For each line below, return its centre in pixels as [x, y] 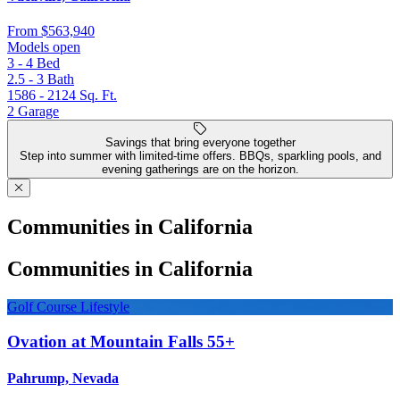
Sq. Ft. [98, 96]
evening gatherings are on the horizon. [200, 170]
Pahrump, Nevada [63, 378]
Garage [38, 112]
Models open [44, 47]
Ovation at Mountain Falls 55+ [121, 341]
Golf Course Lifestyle [68, 306]
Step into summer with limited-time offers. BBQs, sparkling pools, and [200, 156]
